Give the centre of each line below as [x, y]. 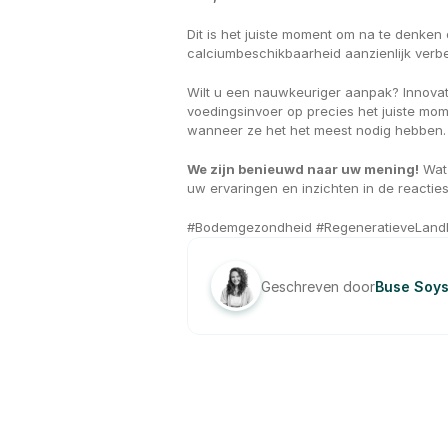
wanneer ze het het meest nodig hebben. [316, 130]
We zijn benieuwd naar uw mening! [303, 169]
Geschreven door [318, 286]
